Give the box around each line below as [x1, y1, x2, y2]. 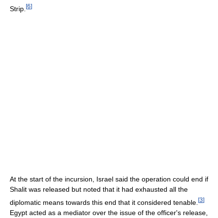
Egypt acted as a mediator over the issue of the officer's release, [10, 208, 208, 217]
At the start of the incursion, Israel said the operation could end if [10, 175, 208, 183]
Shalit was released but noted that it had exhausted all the [10, 185, 188, 194]
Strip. [10, 4, 26, 13]
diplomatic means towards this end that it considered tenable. [10, 198, 198, 206]
